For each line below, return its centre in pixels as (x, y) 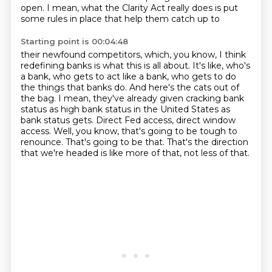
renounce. (43, 142)
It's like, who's (221, 66)
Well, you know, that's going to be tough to (145, 131)
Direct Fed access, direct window (165, 120)
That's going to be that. (116, 142)
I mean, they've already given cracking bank (151, 98)
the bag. (39, 98)
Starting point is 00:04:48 (74, 41)
